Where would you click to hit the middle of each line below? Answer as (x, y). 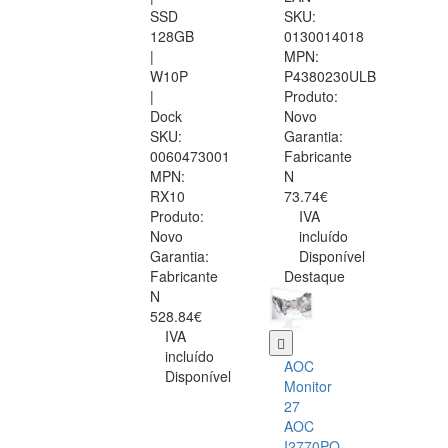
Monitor (308, 386)
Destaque (314, 276)
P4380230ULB (330, 76)
